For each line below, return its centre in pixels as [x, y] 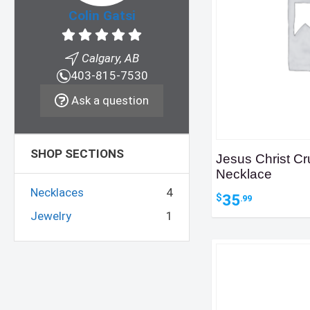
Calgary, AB [109, 58]
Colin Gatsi [102, 16]
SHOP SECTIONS [77, 154]
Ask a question [109, 101]
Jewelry [51, 216]
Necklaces [57, 193]
